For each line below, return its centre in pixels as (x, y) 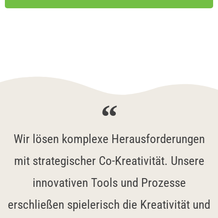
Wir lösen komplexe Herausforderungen (109, 139)
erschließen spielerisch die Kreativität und (109, 205)
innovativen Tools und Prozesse (109, 183)
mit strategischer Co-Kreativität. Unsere (109, 161)
